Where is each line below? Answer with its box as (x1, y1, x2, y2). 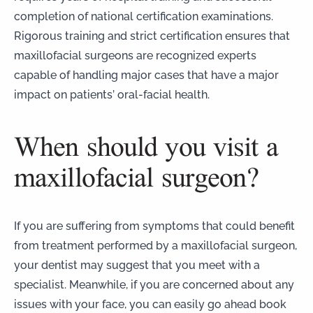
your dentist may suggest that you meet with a (14, 256, 260, 272)
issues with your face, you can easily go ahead (14, 296, 259, 311)
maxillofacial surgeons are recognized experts (14, 47, 256, 62)
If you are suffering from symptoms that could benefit (14, 217, 295, 233)
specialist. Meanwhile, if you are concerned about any (14, 276, 294, 291)
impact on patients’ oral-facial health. (14, 86, 210, 101)
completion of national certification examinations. (14, 8, 273, 23)
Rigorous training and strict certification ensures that (14, 27, 290, 43)
